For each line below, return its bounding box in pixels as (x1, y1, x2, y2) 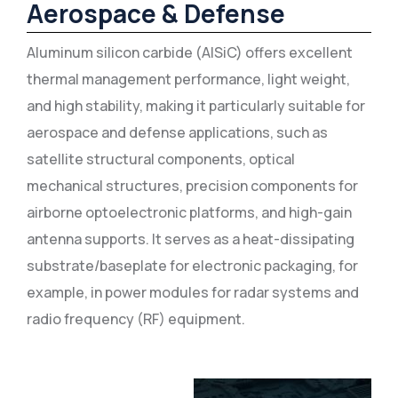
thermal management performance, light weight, (27, 69, 350, 89)
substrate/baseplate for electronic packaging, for (27, 256, 358, 275)
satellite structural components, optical (27, 149, 295, 169)
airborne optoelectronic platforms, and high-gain (27, 203, 352, 222)
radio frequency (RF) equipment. (27, 309, 245, 329)
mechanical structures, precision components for (27, 176, 358, 195)
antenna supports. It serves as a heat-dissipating (27, 229, 354, 249)
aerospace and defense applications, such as (27, 123, 328, 142)
